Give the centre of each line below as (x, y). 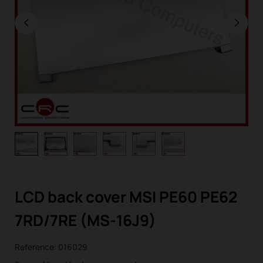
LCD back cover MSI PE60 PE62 (126, 197)
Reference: (36, 247)
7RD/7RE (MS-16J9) (85, 220)
